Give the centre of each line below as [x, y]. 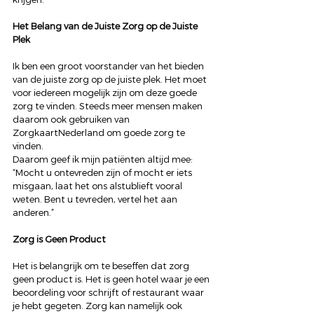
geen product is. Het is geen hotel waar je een [112, 279]
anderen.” [34, 212]
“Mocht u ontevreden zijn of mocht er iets [103, 172]
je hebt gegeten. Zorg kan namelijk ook [98, 306]
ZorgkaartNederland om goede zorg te [100, 132]
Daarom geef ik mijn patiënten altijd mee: [104, 159]
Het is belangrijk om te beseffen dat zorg [102, 266]
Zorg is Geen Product [59, 239]
